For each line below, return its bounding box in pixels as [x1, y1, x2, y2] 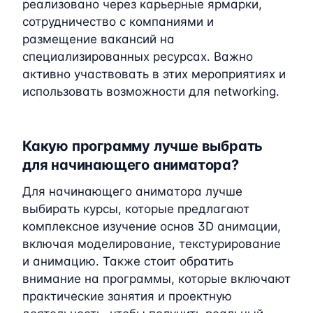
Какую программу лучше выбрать [22, 137, 263, 154]
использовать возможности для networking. [22, 84, 279, 99]
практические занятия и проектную [22, 289, 232, 303]
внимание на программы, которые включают [22, 271, 291, 286]
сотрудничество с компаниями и [22, 14, 214, 29]
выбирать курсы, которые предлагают [22, 201, 249, 216]
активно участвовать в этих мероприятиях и [22, 66, 286, 81]
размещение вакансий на [22, 31, 175, 46]
